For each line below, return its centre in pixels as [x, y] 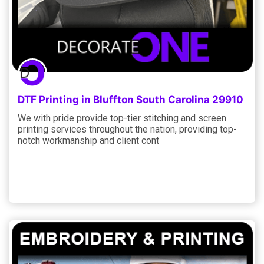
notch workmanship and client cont [88, 140]
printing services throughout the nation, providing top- [127, 129]
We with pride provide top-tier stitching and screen [122, 118]
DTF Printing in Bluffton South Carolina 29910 [131, 99]
